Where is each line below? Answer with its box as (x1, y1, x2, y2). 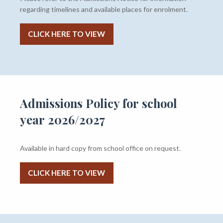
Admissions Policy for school (19, 95, 177, 111)
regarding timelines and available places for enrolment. (19, 5, 188, 14)
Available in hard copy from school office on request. (19, 144, 181, 153)
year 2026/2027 (19, 111, 105, 128)
